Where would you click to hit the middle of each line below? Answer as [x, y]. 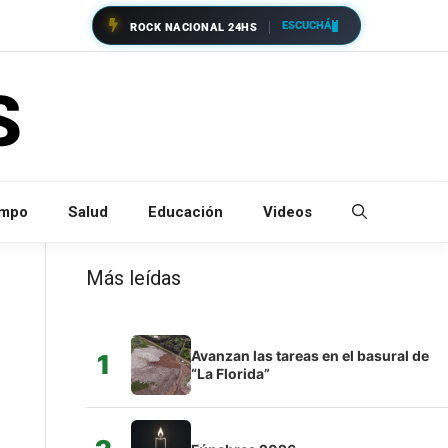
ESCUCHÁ [307, 25]
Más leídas [133, 277]
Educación [185, 211]
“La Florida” [230, 373]
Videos [287, 211]
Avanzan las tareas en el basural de [309, 355]
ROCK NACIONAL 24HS [193, 27]
